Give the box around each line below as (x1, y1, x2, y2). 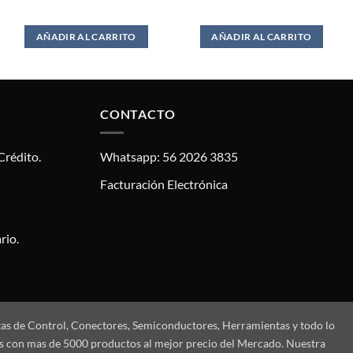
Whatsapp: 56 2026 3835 (100, 149, 238, 165)
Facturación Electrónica (100, 176, 228, 191)
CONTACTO (100, 106, 176, 121)
